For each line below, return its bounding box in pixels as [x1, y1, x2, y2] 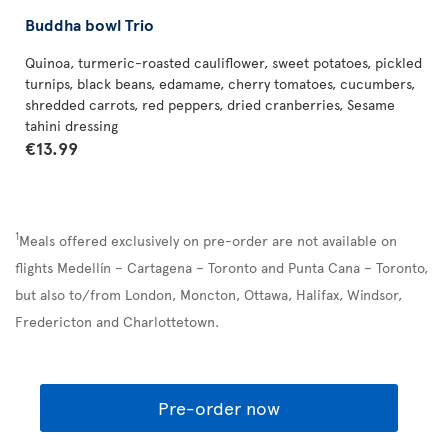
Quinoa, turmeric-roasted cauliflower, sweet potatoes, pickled [25, 52, 422, 72]
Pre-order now [158, 394, 280, 420]
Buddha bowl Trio [25, 12, 154, 35]
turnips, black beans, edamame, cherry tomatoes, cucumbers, [25, 73, 415, 93]
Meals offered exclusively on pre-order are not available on [19, 229, 397, 250]
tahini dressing [25, 115, 118, 135]
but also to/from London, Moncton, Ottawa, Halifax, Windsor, [15, 283, 402, 304]
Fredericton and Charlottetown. [15, 310, 219, 331]
